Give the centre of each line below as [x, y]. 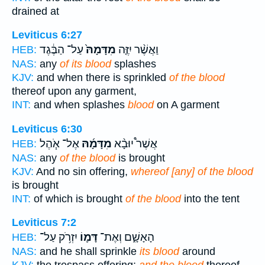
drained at [35, 11]
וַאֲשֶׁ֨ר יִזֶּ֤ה [137, 50]
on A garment [187, 105]
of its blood [85, 64]
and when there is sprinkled [101, 78]
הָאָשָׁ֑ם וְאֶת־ [126, 237]
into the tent [210, 198]
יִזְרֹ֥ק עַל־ [59, 237]
